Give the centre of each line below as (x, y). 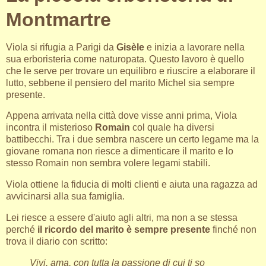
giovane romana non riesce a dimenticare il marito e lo (120, 151)
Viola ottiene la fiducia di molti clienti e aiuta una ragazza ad (132, 185)
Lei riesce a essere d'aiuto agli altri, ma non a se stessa (122, 218)
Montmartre (58, 19)
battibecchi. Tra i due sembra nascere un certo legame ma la (132, 140)
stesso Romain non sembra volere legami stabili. (108, 163)
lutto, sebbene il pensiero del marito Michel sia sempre (120, 83)
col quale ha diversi (172, 128)
